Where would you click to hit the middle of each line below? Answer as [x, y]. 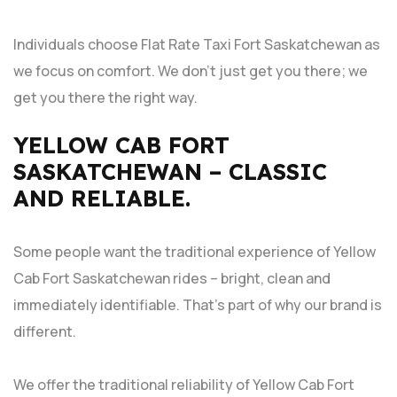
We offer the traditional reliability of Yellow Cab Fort [184, 384]
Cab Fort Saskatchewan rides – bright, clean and [172, 278]
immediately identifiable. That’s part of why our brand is [198, 304]
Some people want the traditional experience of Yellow [195, 251]
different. [46, 331]
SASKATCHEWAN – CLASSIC [170, 171]
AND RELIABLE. [105, 198]
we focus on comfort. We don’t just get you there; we [191, 70]
